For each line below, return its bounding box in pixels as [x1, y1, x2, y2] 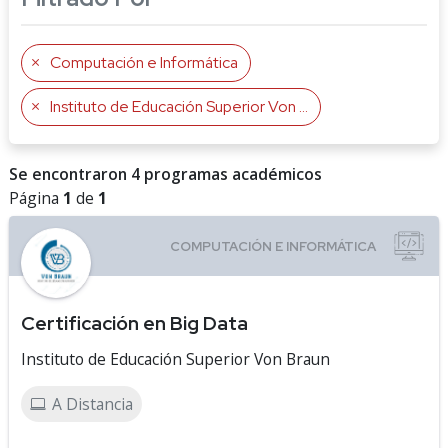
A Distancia [52, 393, 133, 415]
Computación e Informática [50, 52, 238, 73]
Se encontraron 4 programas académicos [9, 163, 322, 185]
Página [9, 187, 63, 209]
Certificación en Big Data [21, 310, 248, 336]
